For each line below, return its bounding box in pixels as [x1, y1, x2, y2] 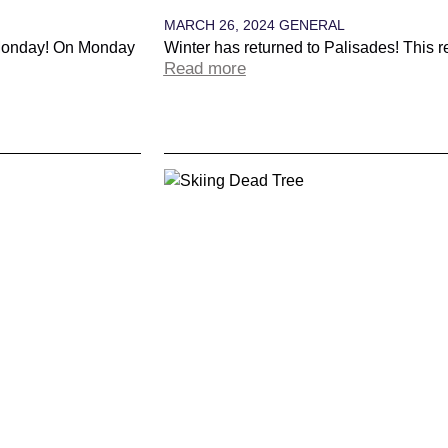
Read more [163, 59, 246, 79]
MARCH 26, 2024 [163, 17, 279, 34]
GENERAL [278, 17, 345, 34]
